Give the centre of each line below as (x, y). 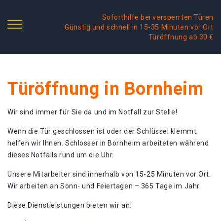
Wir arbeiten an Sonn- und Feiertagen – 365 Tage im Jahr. (104, 186)
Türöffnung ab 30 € (181, 37)
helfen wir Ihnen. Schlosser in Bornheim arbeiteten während (108, 143)
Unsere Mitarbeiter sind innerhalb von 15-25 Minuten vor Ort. (109, 174)
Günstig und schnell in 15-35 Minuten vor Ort (139, 27)
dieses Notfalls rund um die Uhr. (61, 155)
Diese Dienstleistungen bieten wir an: (70, 205)
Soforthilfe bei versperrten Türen (158, 17)
